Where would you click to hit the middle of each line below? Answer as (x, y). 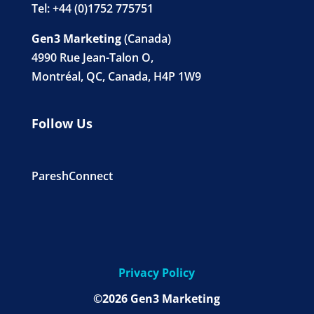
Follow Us (62, 123)
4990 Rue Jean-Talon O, (92, 57)
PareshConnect (72, 176)
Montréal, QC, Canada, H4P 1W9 (116, 76)
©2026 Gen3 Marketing (157, 298)
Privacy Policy (157, 272)
